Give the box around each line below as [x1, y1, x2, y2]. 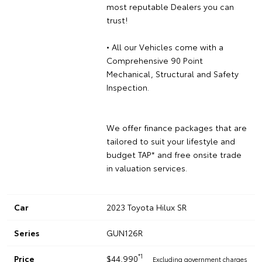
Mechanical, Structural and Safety [106, 67, 239, 80]
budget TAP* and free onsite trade [106, 148, 242, 160]
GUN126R [106, 226, 143, 239]
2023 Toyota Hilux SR [106, 201, 187, 213]
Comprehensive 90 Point [106, 54, 203, 66]
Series [14, 226, 39, 239]
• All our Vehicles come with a [106, 40, 223, 53]
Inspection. [106, 81, 149, 93]
